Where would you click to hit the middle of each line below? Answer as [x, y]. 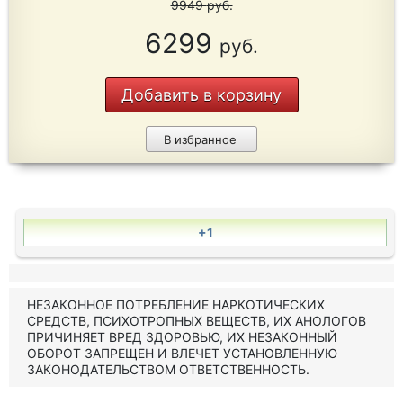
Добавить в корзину [201, 95]
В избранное [200, 139]
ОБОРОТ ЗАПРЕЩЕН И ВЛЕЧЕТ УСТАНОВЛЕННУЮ [182, 353]
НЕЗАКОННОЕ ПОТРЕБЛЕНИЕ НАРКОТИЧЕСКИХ [176, 304]
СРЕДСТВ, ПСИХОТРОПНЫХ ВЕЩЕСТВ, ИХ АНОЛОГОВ [197, 321]
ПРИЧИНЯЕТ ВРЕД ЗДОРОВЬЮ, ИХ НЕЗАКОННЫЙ [182, 337]
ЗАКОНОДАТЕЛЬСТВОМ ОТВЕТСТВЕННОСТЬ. [168, 369]
